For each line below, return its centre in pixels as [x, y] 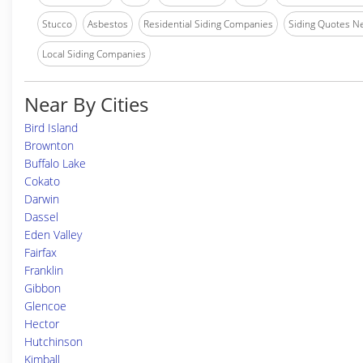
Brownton [49, 145]
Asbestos [108, 24]
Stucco [57, 24]
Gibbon [43, 288]
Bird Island [51, 128]
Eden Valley [53, 235]
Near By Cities [86, 104]
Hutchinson [53, 342]
